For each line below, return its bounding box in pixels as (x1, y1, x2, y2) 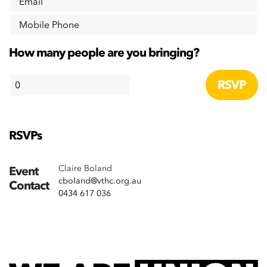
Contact (9, 178, 49, 194)
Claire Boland (58, 163, 112, 175)
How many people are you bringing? (9, 45, 199, 61)
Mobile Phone (19, 18, 79, 32)
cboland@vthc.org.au (58, 175, 141, 187)
